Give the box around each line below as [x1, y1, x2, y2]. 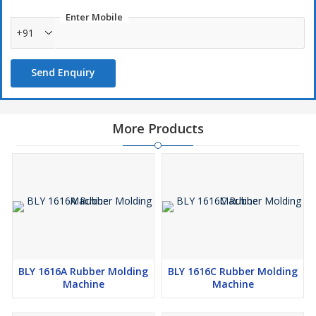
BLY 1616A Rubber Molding [18, 265, 148, 278]
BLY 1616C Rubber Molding [168, 265, 298, 278]
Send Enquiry [31, 66, 95, 79]
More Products [112, 120, 204, 137]
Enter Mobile [66, 11, 123, 23]
